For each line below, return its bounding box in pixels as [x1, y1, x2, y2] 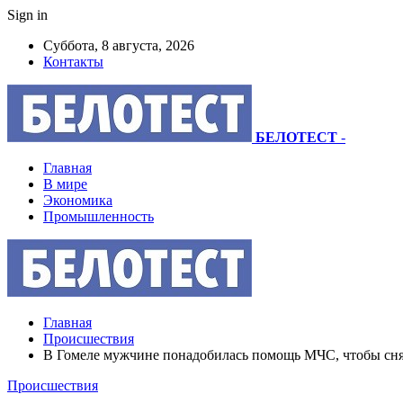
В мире [43, 176, 87, 192]
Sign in [7, 7, 48, 22]
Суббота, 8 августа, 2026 [43, 38, 194, 53]
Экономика [43, 193, 112, 208]
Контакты [43, 54, 103, 69]
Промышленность [43, 209, 154, 224]
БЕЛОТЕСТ [255, 130, 337, 145]
